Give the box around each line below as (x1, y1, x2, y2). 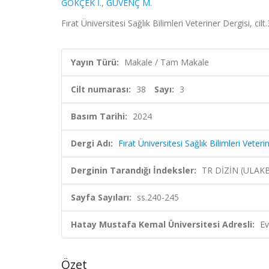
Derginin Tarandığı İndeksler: (71, 165, 196, 176)
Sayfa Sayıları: (71, 192, 131, 203)
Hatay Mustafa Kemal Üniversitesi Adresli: (71, 219, 255, 230)
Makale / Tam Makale (124, 56, 209, 68)
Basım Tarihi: (71, 110, 127, 122)
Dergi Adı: (71, 138, 113, 149)
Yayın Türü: (71, 56, 119, 68)
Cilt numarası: (71, 83, 131, 95)
